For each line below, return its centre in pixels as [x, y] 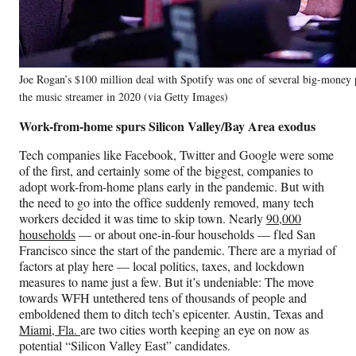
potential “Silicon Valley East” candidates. [125, 346]
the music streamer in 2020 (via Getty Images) [124, 97]
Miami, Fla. [50, 330]
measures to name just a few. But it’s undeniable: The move [166, 282]
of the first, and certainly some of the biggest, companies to [166, 171]
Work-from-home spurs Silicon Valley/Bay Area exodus [169, 126]
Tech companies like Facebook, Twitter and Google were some [176, 155]
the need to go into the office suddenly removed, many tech [166, 203]
